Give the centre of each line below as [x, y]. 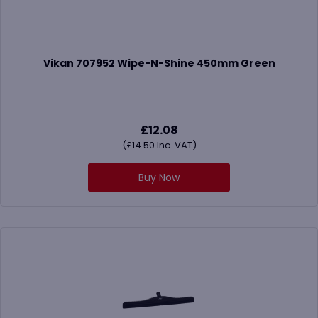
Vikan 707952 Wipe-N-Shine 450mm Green [159, 64]
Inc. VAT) [175, 146]
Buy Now [159, 178]
